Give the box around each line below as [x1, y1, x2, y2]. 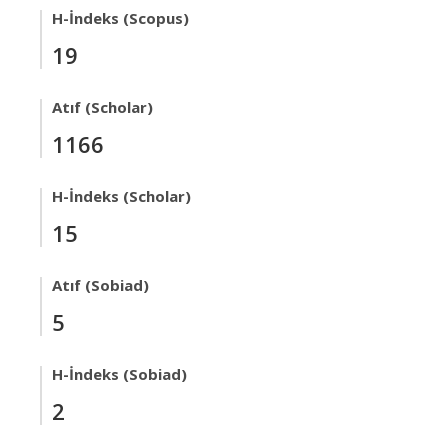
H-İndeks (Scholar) [52, 186, 191, 206]
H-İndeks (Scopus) [52, 8, 189, 28]
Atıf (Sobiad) [52, 275, 149, 295]
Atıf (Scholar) [52, 97, 153, 117]
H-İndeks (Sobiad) [52, 364, 187, 384]
